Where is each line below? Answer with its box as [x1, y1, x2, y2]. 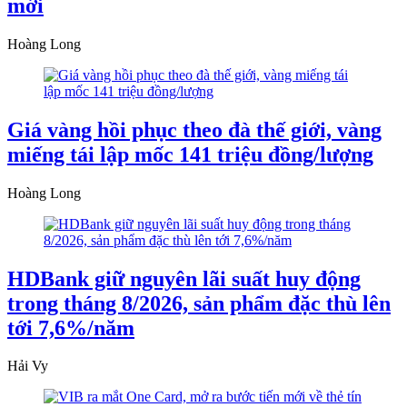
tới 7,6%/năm [7, 315, 134, 340]
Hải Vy [7, 358, 48, 374]
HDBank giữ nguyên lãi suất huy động [7, 266, 361, 291]
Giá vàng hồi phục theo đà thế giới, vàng [7, 117, 382, 142]
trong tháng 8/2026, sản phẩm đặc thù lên [7, 291, 391, 315]
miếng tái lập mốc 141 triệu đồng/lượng [7, 142, 373, 166]
